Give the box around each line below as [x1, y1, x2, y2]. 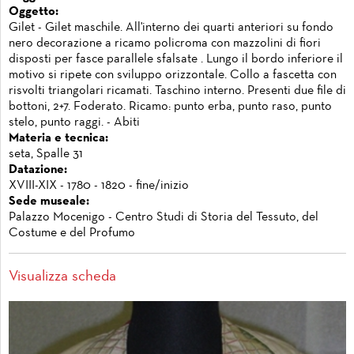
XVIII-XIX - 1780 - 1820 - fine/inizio [9, 179, 189, 191]
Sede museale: [9, 195, 89, 207]
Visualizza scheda [9, 270, 116, 284]
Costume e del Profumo [9, 227, 135, 239]
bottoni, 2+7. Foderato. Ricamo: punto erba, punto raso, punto [9, 100, 332, 112]
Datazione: [9, 164, 67, 175]
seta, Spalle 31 [9, 148, 83, 160]
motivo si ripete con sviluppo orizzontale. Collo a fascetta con [9, 69, 337, 81]
